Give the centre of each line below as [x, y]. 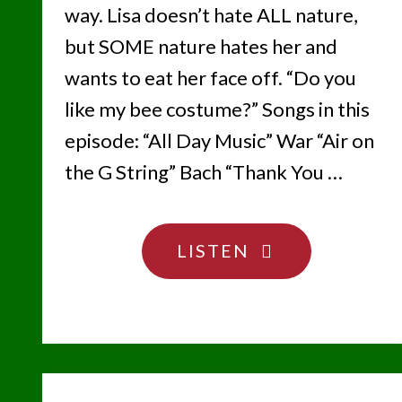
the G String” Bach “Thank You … [203, 171]
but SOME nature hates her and [201, 46]
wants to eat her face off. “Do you [210, 77]
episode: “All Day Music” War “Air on [219, 140]
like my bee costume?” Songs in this [217, 109]
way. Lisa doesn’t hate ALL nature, [211, 14]
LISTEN [213, 250]
